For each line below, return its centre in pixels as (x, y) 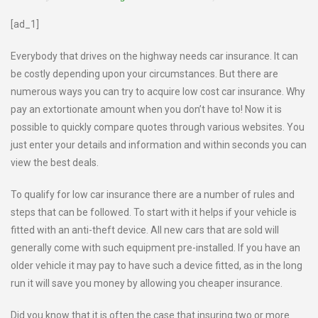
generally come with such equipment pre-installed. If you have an (155, 248)
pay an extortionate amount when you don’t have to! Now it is (146, 109)
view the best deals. (55, 163)
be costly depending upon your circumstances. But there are (144, 74)
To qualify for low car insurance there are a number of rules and (153, 194)
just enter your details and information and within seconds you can (159, 145)
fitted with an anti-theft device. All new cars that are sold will (145, 230)
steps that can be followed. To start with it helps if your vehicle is (154, 212)
